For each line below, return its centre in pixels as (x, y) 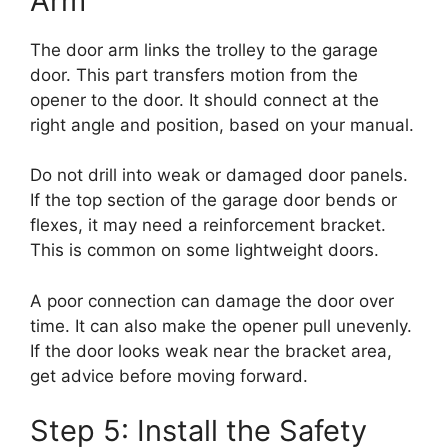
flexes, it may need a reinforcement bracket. (208, 225)
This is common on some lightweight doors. (204, 250)
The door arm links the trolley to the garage (204, 49)
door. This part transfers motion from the (194, 74)
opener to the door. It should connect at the (204, 99)
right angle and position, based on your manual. (222, 124)
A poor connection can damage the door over (212, 300)
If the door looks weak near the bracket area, (211, 350)
